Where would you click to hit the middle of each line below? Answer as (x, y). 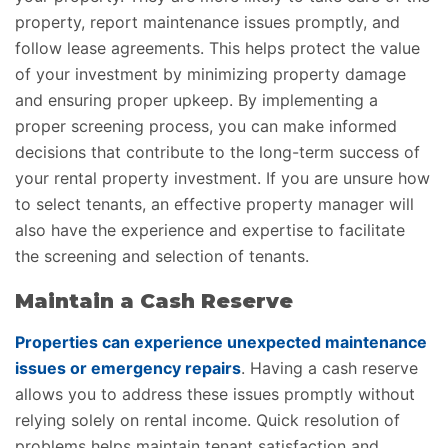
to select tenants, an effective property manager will (214, 204)
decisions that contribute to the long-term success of (217, 152)
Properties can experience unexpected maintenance (221, 342)
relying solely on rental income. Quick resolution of (207, 420)
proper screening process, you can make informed (206, 126)
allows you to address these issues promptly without (215, 394)
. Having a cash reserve (329, 368)
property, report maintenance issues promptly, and (207, 22)
